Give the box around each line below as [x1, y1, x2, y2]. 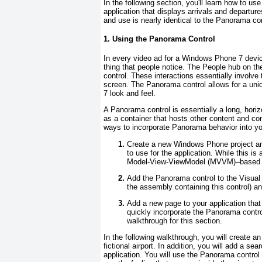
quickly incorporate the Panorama [127, 208, 240, 217]
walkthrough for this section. [127, 216, 222, 226]
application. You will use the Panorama [104, 250, 235, 260]
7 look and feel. [104, 89, 156, 98]
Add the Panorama [127, 173, 190, 182]
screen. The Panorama [104, 80, 181, 89]
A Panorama [104, 105, 145, 115]
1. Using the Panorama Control [104, 35, 215, 44]
